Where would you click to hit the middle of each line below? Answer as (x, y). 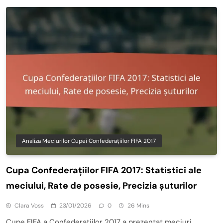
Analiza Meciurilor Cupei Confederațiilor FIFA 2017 (89, 141)
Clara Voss (29, 205)
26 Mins (138, 205)
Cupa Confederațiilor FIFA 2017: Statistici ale (104, 170)
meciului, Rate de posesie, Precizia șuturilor (101, 185)
